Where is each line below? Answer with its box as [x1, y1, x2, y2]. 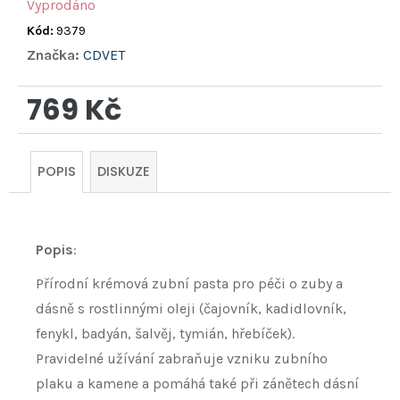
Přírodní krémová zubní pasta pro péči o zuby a [36, 275, 343, 293]
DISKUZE [97, 162, 150, 181]
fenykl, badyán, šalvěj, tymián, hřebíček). [36, 325, 295, 343]
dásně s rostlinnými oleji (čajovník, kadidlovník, [36, 300, 346, 318]
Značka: [27, 46, 83, 64]
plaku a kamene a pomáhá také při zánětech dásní [36, 375, 359, 393]
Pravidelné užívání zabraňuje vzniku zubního [36, 350, 328, 368]
